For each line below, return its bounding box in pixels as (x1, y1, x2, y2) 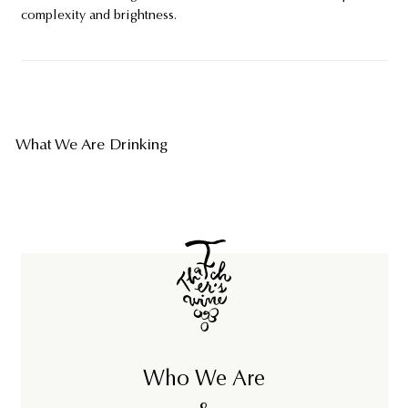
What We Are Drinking (15, 137, 168, 154)
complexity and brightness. (20, 8, 180, 23)
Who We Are (143, 369, 265, 392)
